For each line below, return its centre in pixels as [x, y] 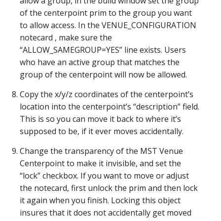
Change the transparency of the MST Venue [101, 151]
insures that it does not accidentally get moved [106, 213]
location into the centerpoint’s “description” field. [110, 107]
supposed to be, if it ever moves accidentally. [102, 131]
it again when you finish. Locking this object [100, 200]
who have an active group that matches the [100, 62]
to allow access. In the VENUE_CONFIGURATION [108, 25]
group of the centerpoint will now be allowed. [103, 74]
